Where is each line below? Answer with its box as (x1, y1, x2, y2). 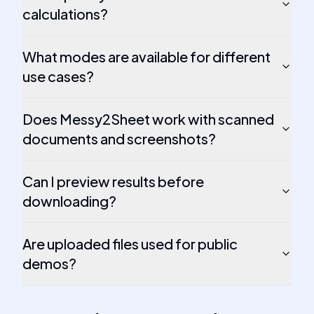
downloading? (22, 192, 116, 210)
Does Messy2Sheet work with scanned (22, 110, 274, 128)
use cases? (22, 67, 94, 85)
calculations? (22, 5, 108, 22)
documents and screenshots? (22, 130, 216, 147)
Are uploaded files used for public (22, 235, 238, 252)
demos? (22, 254, 76, 272)
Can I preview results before (22, 172, 204, 190)
